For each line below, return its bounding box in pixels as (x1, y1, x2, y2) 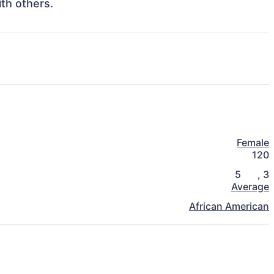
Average (231, 180, 269, 193)
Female (237, 136, 269, 149)
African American (189, 200, 269, 213)
